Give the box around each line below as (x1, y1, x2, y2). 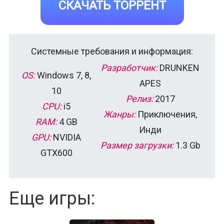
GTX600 (40, 147, 72, 158)
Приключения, (135, 108, 197, 119)
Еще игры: (9, 187, 95, 209)
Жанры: (103, 108, 135, 119)
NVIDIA (51, 131, 81, 142)
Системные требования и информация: (31, 45, 193, 56)
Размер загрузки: (100, 139, 173, 150)
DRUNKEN (157, 62, 199, 73)
